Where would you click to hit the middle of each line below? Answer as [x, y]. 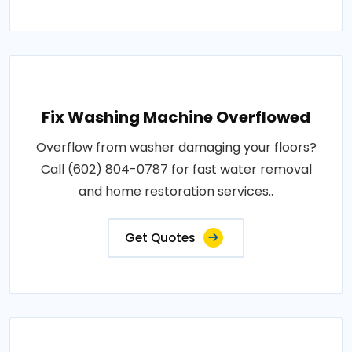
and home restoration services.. [176, 191]
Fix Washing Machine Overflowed [176, 117]
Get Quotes [160, 238]
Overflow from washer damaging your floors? [176, 147]
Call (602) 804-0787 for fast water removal [176, 169]
